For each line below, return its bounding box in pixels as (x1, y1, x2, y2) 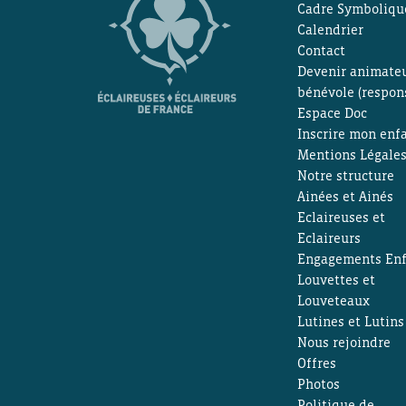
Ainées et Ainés (296, 188, 393, 204)
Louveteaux (296, 293, 370, 308)
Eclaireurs (296, 230, 361, 246)
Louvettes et (296, 272, 375, 287)
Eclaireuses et (296, 209, 385, 225)
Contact (296, 43, 345, 58)
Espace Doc (296, 105, 367, 121)
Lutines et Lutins (296, 314, 404, 329)
